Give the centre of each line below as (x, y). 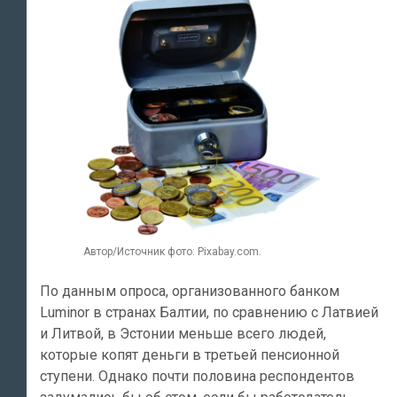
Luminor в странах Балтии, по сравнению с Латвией (209, 312)
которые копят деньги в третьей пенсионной (190, 354)
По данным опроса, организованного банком (190, 291)
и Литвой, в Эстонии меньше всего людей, (183, 333)
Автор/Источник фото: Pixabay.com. (172, 251)
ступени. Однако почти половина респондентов (197, 376)
